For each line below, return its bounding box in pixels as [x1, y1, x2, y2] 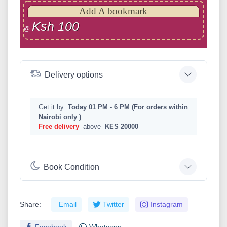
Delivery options [45, 70, 103, 79]
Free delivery [39, 123, 79, 130]
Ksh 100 [32, 19, 79, 34]
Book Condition [44, 162, 99, 171]
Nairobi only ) [39, 113, 81, 121]
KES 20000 [105, 123, 138, 130]
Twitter [103, 200, 124, 208]
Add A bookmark [79, 6, 148, 17]
